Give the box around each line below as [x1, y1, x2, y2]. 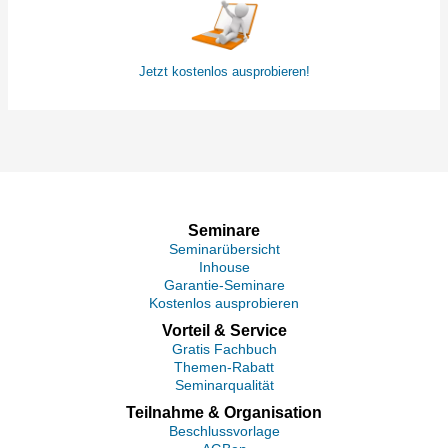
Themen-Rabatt [174, 359, 274, 376]
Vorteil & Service [161, 322, 287, 340]
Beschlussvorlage [168, 423, 280, 440]
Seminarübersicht [168, 241, 280, 258]
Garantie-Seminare [163, 277, 285, 294]
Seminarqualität [174, 377, 274, 394]
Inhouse [198, 259, 250, 276]
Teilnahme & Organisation [126, 404, 322, 422]
